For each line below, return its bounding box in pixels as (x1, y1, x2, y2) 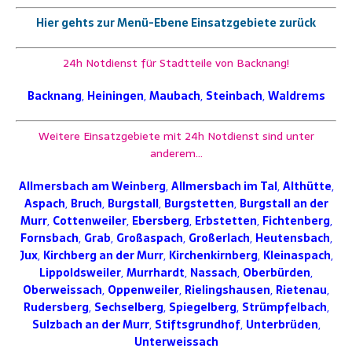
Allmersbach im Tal (170, 178, 277, 196)
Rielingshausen (185, 281, 270, 299)
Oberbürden (243, 264, 310, 282)
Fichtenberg (262, 212, 330, 230)
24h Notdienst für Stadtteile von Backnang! (63, 54, 289, 72)
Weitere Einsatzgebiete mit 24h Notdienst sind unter (38, 127, 314, 145)
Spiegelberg (168, 299, 236, 317)
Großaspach (115, 229, 183, 247)
